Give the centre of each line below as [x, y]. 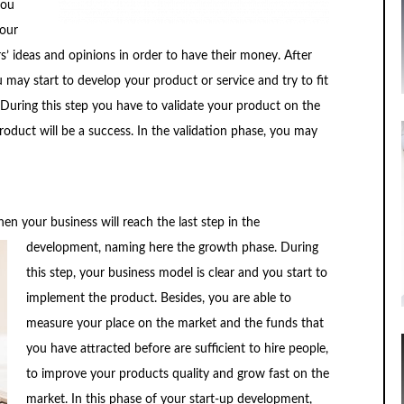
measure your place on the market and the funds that [174, 323]
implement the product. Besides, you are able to [158, 298]
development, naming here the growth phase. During [172, 248]
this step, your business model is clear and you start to [176, 273]
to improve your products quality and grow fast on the [177, 374]
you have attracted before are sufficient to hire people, [177, 349]
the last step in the [208, 222]
